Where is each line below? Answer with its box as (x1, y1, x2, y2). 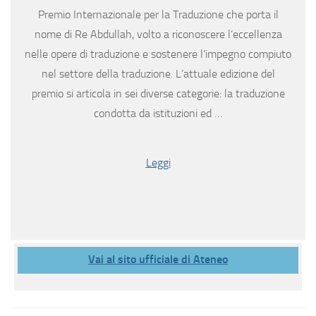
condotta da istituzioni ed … (94, 107, 222, 121)
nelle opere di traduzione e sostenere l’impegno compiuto (25, 47, 291, 61)
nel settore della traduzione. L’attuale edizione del (41, 67, 275, 81)
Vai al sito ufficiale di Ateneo (88, 253, 228, 267)
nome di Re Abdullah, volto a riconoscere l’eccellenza (34, 28, 282, 42)
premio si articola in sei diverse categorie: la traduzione (31, 87, 285, 101)
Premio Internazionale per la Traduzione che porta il (37, 8, 279, 22)
